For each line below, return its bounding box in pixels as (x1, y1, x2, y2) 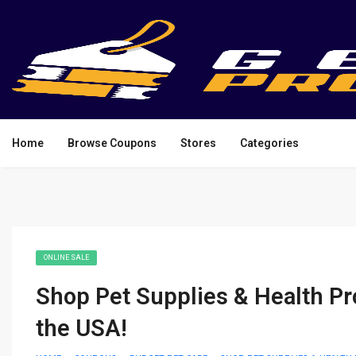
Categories (240, 137, 299, 149)
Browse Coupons (68, 137, 157, 149)
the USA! (36, 315, 127, 342)
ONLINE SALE (44, 253, 89, 261)
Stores (180, 137, 216, 149)
